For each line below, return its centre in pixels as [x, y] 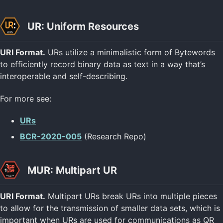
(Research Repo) [114, 137]
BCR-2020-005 [51, 137]
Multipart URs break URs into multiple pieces [131, 196]
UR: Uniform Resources [82, 26]
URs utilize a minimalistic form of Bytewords [130, 52]
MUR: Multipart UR [71, 170]
